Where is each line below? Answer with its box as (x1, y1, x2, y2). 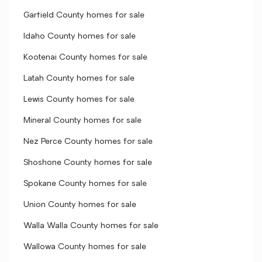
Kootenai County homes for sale (23, 53, 147, 62)
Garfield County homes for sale (23, 11, 144, 20)
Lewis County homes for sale (23, 95, 135, 104)
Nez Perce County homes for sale (23, 137, 153, 146)
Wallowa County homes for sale (23, 243, 146, 251)
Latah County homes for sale (23, 74, 135, 83)
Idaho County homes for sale (23, 32, 136, 41)
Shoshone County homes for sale (23, 158, 152, 167)
